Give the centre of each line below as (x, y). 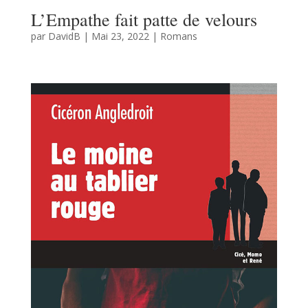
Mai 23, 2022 (120, 36)
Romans (178, 36)
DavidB (64, 36)
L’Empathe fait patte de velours (144, 19)
